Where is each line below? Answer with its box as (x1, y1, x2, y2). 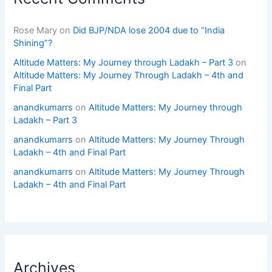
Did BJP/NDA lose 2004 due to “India (73, 24, 225, 36)
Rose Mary (13, 24, 58, 36)
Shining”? (13, 37, 53, 49)
